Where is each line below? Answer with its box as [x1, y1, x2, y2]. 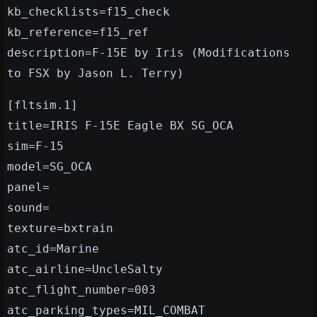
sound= [7, 201, 50, 215]
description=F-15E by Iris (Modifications [7, 46, 290, 60]
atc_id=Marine [7, 242, 99, 256]
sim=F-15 [7, 139, 64, 154]
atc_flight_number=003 [7, 283, 156, 297]
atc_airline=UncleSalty [7, 263, 163, 277]
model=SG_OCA [7, 160, 92, 174]
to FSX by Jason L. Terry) [7, 67, 184, 81]
